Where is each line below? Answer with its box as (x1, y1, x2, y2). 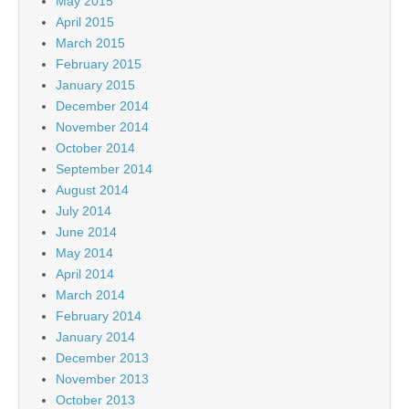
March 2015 (56, 35, 125, 50)
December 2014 (56, 98, 149, 113)
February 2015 (56, 56, 142, 71)
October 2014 (56, 140, 135, 155)
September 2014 (56, 161, 152, 176)
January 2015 (56, 77, 135, 92)
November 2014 (56, 119, 149, 134)
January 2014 (56, 329, 135, 344)
